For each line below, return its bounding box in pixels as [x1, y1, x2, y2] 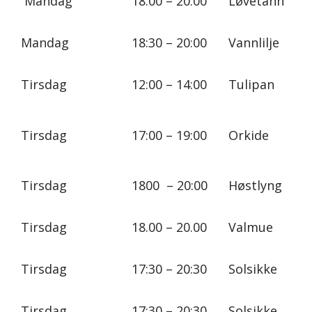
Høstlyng [228, 176, 282, 194]
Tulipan [228, 75, 274, 93]
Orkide [228, 126, 269, 143]
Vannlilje [228, 33, 279, 51]
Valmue [228, 218, 273, 235]
